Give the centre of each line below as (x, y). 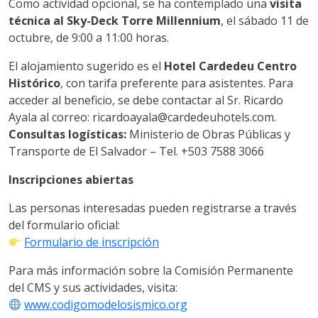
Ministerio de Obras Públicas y (208, 134)
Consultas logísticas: (67, 134)
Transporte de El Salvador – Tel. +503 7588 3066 (136, 151)
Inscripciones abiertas (71, 179)
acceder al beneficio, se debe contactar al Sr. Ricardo (146, 100)
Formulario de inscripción (92, 242)
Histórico (34, 83)
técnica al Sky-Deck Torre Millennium (115, 20)
